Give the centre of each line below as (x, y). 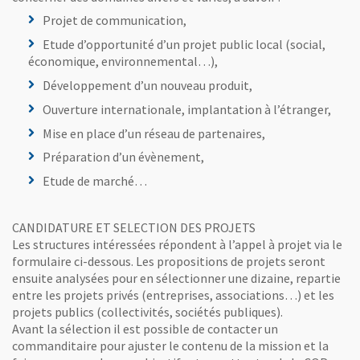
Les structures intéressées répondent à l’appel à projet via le (177, 245)
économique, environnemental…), (123, 61)
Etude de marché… (95, 181)
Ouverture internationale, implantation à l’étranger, (187, 109)
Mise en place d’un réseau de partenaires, (154, 133)
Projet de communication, (115, 20)
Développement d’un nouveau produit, (147, 85)
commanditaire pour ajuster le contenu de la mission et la (170, 346)
